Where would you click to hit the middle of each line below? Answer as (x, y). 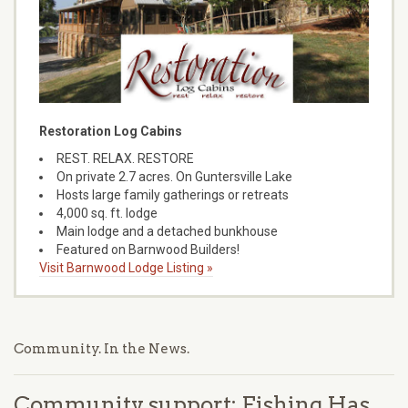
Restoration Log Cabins (111, 132)
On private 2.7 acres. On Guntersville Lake (174, 177)
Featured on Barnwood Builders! (148, 250)
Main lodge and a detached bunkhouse (167, 232)
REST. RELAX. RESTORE (125, 159)
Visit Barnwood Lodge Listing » (126, 268)
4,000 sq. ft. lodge (107, 214)
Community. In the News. (102, 349)
